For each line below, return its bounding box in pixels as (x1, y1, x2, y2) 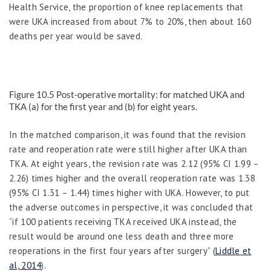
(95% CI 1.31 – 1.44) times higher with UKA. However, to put (9, 187, 250, 199)
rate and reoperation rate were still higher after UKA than (9, 143, 247, 155)
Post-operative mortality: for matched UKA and (56, 89, 244, 100)
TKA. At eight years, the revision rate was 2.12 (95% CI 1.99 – (9, 158, 259, 170)
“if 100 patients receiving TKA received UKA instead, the (9, 216, 237, 228)
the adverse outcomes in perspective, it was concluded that (9, 201, 253, 214)
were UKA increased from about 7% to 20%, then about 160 (9, 16, 252, 28)
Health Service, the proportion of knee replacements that (9, 1, 244, 13)
